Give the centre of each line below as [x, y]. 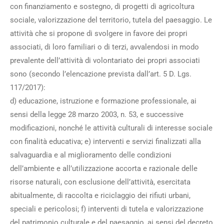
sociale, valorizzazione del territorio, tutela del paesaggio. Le [111, 20]
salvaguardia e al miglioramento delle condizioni [91, 155]
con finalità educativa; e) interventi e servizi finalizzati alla [105, 141]
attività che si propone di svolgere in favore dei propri [99, 33]
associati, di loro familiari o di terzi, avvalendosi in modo [104, 47]
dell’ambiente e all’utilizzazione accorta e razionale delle [104, 168]
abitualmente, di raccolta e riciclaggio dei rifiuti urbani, [100, 195]
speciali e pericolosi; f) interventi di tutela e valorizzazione [107, 209]
